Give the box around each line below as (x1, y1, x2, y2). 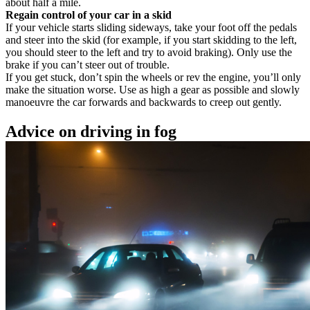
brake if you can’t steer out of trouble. (6, 58, 170, 71)
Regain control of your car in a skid (6, 8, 172, 21)
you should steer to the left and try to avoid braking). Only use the (6, 46, 292, 58)
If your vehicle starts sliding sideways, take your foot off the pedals (6, 21, 297, 33)
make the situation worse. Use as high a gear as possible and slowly (6, 83, 300, 95)
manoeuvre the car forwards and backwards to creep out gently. (6, 95, 282, 108)
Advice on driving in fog (6, 122, 176, 140)
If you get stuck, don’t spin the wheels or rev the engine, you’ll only (6, 71, 301, 83)
